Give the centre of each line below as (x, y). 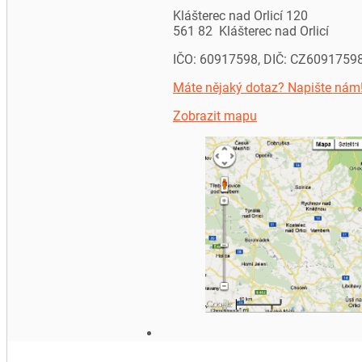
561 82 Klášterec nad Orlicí (251, 31)
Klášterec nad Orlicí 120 (240, 16)
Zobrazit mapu (215, 116)
